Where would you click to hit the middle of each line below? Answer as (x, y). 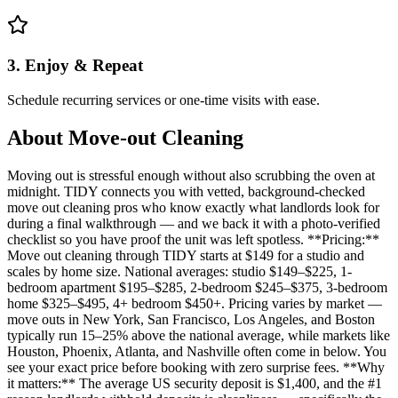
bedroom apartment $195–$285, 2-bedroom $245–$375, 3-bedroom (197, 287)
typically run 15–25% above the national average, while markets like (199, 335)
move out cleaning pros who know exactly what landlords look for (193, 207)
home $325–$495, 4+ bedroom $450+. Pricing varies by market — (195, 303)
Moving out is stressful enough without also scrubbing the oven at (191, 175)
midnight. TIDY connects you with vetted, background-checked (186, 191)
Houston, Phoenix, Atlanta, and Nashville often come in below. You (197, 351)
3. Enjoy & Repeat (75, 66)
